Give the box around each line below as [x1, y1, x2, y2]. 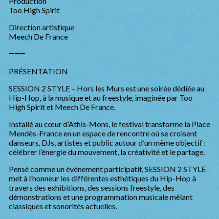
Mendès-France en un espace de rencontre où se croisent [9, 129, 197, 138]
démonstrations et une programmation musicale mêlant [9, 192, 193, 201]
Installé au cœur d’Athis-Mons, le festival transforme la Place [9, 119, 210, 129]
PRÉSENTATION [9, 66, 68, 76]
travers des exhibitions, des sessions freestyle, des [9, 183, 175, 192]
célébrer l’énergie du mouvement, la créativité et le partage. [9, 147, 205, 156]
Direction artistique [9, 22, 74, 32]
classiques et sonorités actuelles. [9, 201, 117, 211]
